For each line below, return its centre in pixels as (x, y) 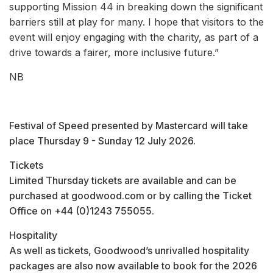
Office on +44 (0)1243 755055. (82, 211)
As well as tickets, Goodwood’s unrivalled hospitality (129, 250)
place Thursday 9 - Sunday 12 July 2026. (102, 140)
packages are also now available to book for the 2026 (133, 265)
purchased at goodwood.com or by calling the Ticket (130, 195)
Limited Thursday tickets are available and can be (123, 180)
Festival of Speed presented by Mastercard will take (129, 125)
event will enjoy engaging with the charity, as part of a (134, 37)
